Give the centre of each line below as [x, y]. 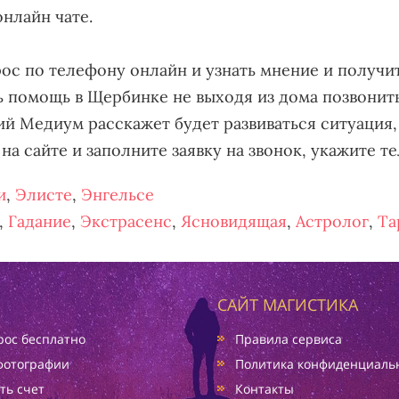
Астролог [332, 221]
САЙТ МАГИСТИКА [288, 305]
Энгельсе [118, 195]
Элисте [44, 195]
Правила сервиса [289, 339]
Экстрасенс [126, 221]
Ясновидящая [234, 221]
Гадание [40, 221]
